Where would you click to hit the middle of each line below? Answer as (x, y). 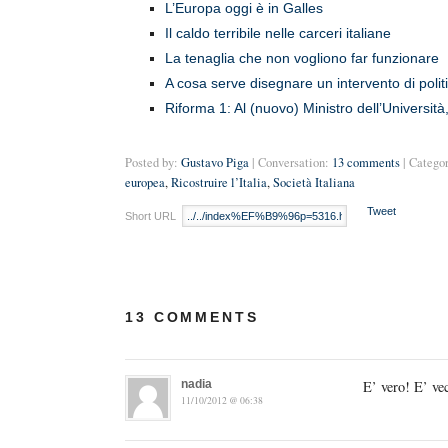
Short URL (152, 216)
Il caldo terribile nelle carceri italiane (278, 33)
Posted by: (151, 162)
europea (145, 182)
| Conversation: (290, 162)
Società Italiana (314, 182)
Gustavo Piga (215, 162)
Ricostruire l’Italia (219, 182)
